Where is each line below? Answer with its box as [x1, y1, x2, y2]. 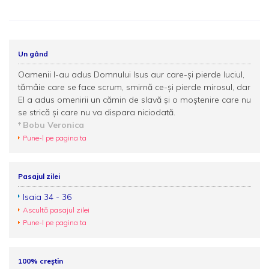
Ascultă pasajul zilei [23, 205, 89, 214]
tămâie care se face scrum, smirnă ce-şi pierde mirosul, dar [18, 82, 250, 92]
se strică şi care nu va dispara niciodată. [18, 107, 175, 118]
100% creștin [18, 256, 63, 265]
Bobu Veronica [23, 119, 84, 130]
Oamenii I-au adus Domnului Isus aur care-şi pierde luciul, [18, 69, 244, 80]
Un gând [18, 49, 48, 58]
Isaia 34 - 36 [23, 192, 71, 202]
